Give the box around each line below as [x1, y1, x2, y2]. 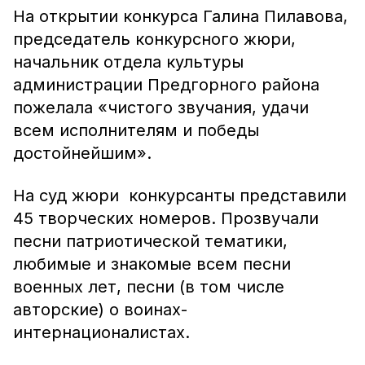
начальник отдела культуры [13, 52, 244, 72]
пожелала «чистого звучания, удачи [13, 98, 309, 117]
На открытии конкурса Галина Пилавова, [13, 7, 348, 26]
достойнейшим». [13, 143, 152, 163]
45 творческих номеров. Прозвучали [13, 209, 319, 228]
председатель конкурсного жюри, [13, 29, 296, 49]
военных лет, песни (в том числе [13, 277, 284, 297]
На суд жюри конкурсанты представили [13, 186, 346, 205]
